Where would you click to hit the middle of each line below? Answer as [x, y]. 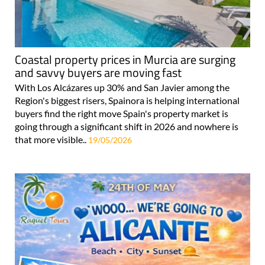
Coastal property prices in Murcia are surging [125, 59]
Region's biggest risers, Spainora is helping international [127, 100]
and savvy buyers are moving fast [98, 72]
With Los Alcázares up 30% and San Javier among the [122, 87]
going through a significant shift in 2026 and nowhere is [127, 126]
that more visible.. [51, 139]
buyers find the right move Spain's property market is [122, 113]
